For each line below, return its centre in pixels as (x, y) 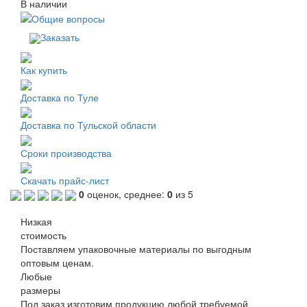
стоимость (44, 235)
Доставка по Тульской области (88, 125)
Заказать (60, 37)
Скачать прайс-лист (65, 180)
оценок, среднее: (126, 194)
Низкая (36, 222)
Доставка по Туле (60, 97)
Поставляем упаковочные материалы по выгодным (136, 249)
